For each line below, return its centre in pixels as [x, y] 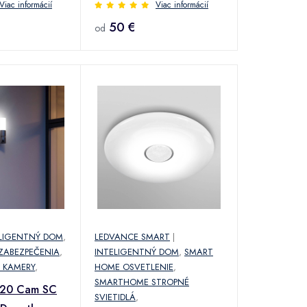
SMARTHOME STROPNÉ [142, 282]
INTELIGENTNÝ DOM [137, 251]
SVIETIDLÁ [115, 297]
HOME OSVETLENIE [134, 267]
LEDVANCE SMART [132, 236]
